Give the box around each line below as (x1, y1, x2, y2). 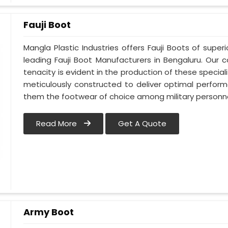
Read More (36, 118, 79, 129)
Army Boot (23, 206, 74, 218)
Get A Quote (118, 118, 167, 129)
